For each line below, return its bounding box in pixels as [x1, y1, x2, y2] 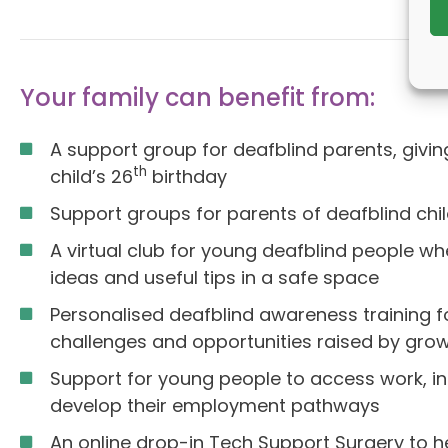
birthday [147, 164, 227, 190]
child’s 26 [50, 164, 133, 190]
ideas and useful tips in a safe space [50, 265, 379, 291]
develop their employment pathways [50, 393, 380, 419]
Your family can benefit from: [20, 81, 375, 115]
